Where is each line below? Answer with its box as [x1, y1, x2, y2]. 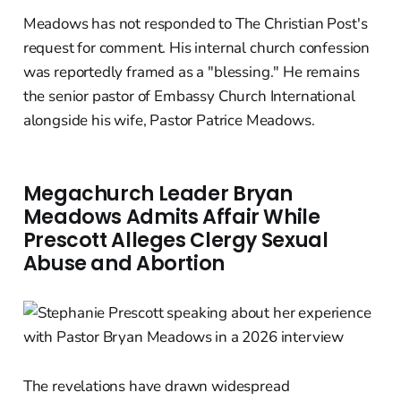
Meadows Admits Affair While [22, 202, 320, 231]
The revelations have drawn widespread [22, 375, 290, 397]
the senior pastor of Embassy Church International [22, 85, 355, 107]
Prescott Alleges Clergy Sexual [22, 226, 328, 254]
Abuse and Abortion [22, 249, 225, 277]
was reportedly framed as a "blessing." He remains [22, 61, 360, 82]
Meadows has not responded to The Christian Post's [22, 13, 368, 34]
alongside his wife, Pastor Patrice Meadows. [22, 109, 315, 131]
